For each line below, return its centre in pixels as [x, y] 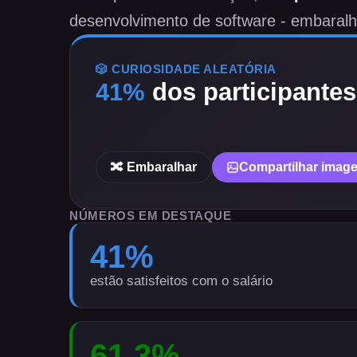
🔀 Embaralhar [154, 167]
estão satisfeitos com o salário [182, 281]
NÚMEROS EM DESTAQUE [151, 216]
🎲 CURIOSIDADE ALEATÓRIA [186, 69]
